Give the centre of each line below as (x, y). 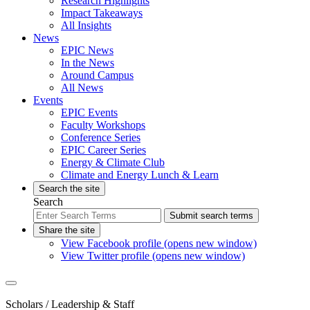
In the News (88, 62)
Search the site (69, 188)
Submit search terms (211, 215)
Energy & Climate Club (113, 162)
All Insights (86, 25)
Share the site (67, 230)
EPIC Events (89, 112)
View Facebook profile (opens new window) (159, 243)
